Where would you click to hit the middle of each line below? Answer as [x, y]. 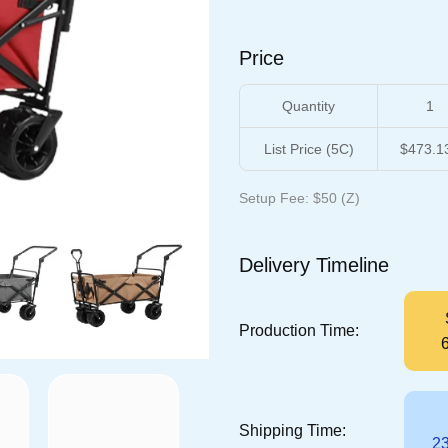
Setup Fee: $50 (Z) [299, 198]
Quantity [308, 106]
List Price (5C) [308, 149]
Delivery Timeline [314, 264]
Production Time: [298, 331]
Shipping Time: [292, 430]
